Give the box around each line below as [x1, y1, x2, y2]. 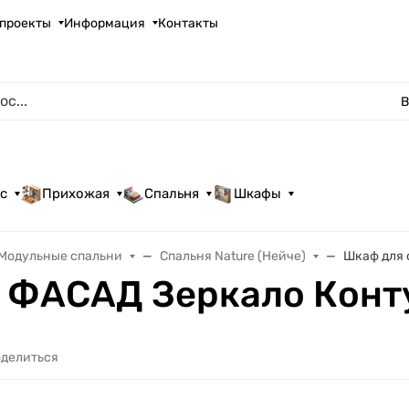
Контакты [158, 15, 219, 31]
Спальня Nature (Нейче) [160, 247, 307, 264]
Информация [64, 15, 146, 31]
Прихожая [42, 185, 110, 203]
